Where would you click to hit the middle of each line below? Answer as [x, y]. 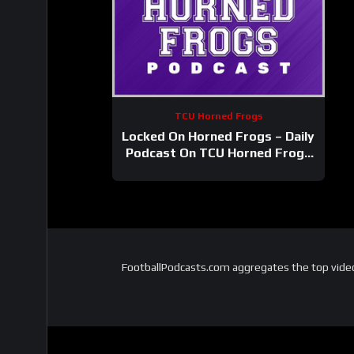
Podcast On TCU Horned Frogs [218, 153]
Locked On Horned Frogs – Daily [218, 137]
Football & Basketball [218, 170]
